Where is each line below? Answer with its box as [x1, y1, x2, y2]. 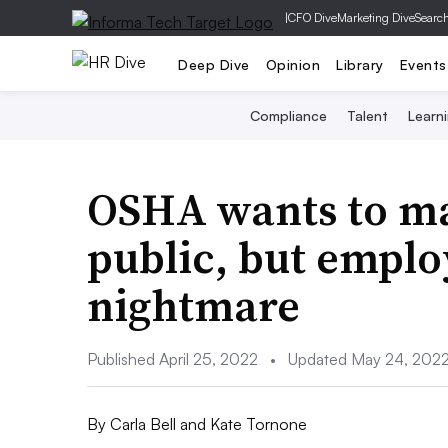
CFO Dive [288, 10, 337, 25]
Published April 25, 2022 [87, 349, 262, 369]
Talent [346, 107, 388, 124]
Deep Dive [178, 55, 250, 73]
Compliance [249, 107, 327, 124]
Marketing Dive [337, 10, 415, 25]
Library [336, 55, 384, 73]
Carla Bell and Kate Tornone [106, 413, 307, 434]
